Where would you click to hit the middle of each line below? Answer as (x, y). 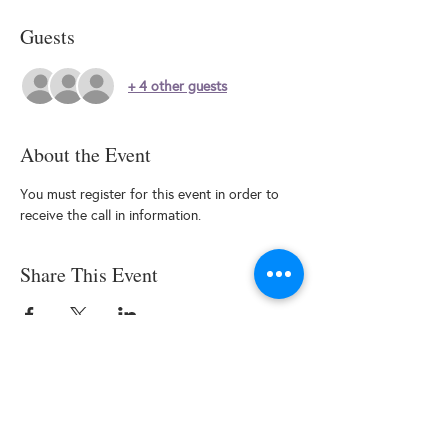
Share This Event (89, 274)
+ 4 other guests (177, 86)
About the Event (85, 154)
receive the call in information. (110, 215)
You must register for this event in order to (151, 194)
